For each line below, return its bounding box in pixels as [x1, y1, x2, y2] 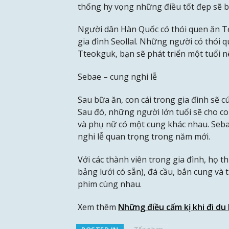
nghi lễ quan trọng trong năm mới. [78, 131, 210, 143]
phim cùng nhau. [78, 178, 142, 190]
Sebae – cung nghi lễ [78, 71, 157, 83]
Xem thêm [78, 201, 118, 213]
